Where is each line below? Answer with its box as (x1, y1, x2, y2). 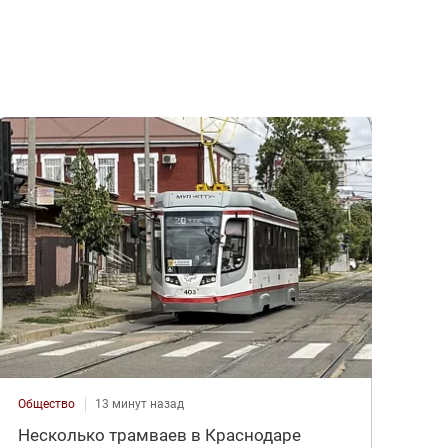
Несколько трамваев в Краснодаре (18, 424, 302, 445)
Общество (18, 396, 76, 411)
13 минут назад (95, 396, 185, 411)
